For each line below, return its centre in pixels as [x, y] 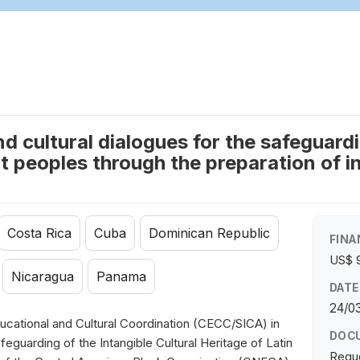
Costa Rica [39, 233]
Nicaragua [43, 277]
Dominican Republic [209, 233]
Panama [121, 277]
